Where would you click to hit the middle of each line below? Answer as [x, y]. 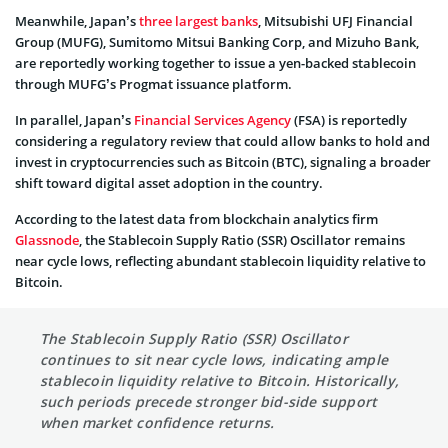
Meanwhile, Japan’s [77, 21]
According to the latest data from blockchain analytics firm [196, 219]
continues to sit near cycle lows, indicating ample [214, 360]
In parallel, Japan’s [74, 120]
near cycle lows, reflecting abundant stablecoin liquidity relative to [220, 261]
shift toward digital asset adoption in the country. [169, 183]
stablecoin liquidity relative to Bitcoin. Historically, [220, 381]
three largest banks [198, 21]
